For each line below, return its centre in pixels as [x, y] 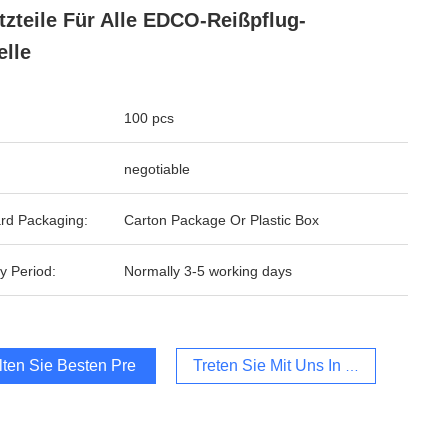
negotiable [157, 169]
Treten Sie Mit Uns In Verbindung [310, 365]
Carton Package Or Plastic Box [221, 220]
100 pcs [149, 118]
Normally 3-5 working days [208, 271]
